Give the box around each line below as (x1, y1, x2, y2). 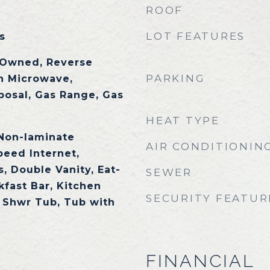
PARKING (146, 72, 206, 84)
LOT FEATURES (146, 30, 245, 42)
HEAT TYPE (146, 115, 220, 127)
